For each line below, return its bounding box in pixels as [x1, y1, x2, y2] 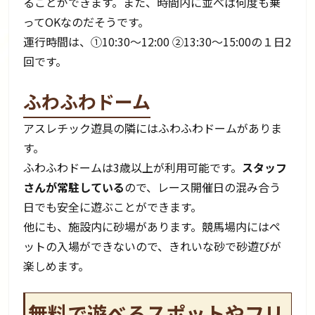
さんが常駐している [23, 179, 125, 196]
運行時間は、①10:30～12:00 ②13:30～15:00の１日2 [23, 33, 292, 51]
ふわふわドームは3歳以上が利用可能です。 [23, 159, 243, 176]
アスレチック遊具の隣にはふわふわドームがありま [23, 120, 283, 137]
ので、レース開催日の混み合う [124, 179, 281, 196]
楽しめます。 [23, 257, 90, 275]
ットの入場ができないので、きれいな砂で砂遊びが [23, 238, 282, 255]
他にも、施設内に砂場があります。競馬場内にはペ [23, 218, 281, 236]
